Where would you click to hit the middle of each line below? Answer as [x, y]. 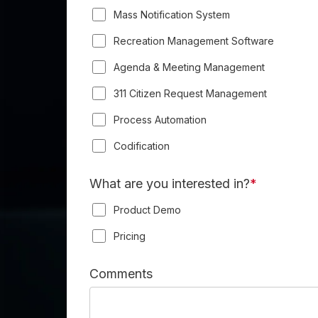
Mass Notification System [172, 14]
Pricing [130, 236]
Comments [121, 274]
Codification [142, 146]
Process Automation [160, 119]
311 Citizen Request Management [190, 93]
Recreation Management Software [194, 40]
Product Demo [147, 209]
